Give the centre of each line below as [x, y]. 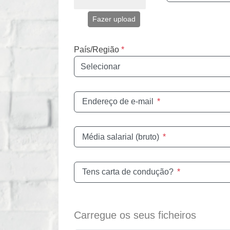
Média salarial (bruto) [121, 137]
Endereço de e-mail [118, 102]
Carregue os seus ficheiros [135, 215]
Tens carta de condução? [128, 172]
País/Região [97, 50]
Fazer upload [114, 19]
